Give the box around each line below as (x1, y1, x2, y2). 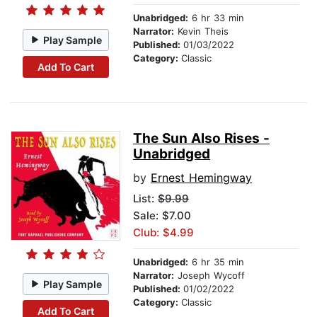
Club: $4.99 (133, 226, 194, 240)
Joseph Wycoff (174, 270, 245, 282)
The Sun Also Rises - (133, 130, 270, 147)
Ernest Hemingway (151, 171, 252, 185)
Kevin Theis (174, 25, 229, 38)
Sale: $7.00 (133, 209, 191, 223)
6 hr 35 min (188, 256, 244, 268)
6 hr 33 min (188, 12, 244, 24)
